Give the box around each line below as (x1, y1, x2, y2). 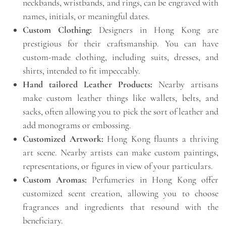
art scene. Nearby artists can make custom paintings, (23, 146, 218, 158)
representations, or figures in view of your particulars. (23, 160, 213, 172)
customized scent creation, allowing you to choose (23, 187, 218, 199)
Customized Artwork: (23, 133, 103, 144)
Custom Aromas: (23, 174, 87, 185)
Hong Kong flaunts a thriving (103, 133, 218, 144)
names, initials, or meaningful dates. (23, 10, 150, 22)
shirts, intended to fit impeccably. (23, 65, 140, 76)
